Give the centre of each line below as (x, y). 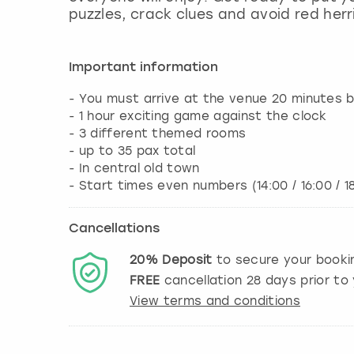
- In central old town (134, 168)
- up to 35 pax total (132, 151)
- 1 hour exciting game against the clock (198, 116)
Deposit (187, 260)
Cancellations (114, 229)
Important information (143, 68)
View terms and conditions (215, 301)
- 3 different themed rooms (158, 133)
